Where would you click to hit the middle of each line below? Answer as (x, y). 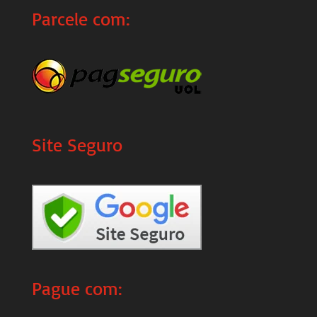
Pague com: (76, 288)
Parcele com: (80, 19)
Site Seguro (77, 144)
